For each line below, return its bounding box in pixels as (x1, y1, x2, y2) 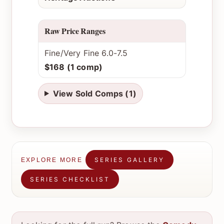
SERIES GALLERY (94, 156, 164, 164)
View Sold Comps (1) (52, 88, 136, 99)
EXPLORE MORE (21, 156, 82, 163)
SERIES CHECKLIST (30, 175, 110, 183)
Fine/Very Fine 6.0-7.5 (44, 48, 128, 58)
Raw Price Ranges (44, 25, 105, 37)
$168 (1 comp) (44, 62, 103, 72)
